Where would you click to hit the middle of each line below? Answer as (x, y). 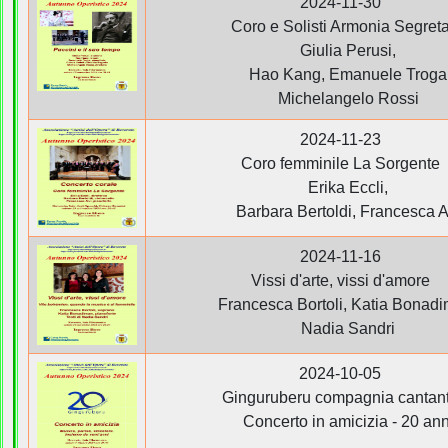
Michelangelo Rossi (340, 98)
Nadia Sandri (340, 328)
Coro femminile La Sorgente (340, 163)
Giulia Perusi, (340, 50)
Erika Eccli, (340, 187)
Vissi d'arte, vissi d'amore (340, 280)
